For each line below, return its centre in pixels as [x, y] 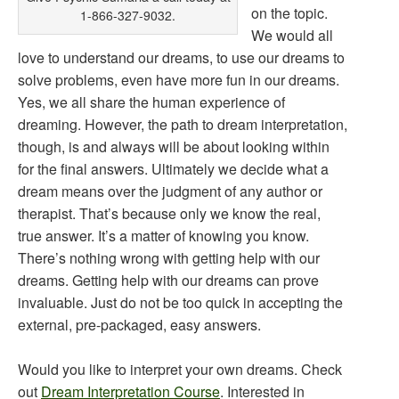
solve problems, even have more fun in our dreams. [179, 80]
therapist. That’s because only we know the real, [169, 213]
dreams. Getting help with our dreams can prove [168, 280]
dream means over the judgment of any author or [170, 191]
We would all [292, 35]
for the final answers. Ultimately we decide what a [173, 169]
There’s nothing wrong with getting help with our [169, 258]
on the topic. [289, 13]
